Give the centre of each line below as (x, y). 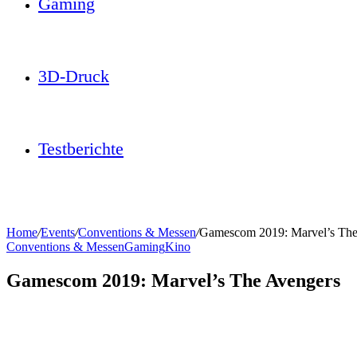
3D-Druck (74, 76)
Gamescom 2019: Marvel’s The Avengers (173, 280)
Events (58, 232)
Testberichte (81, 149)
